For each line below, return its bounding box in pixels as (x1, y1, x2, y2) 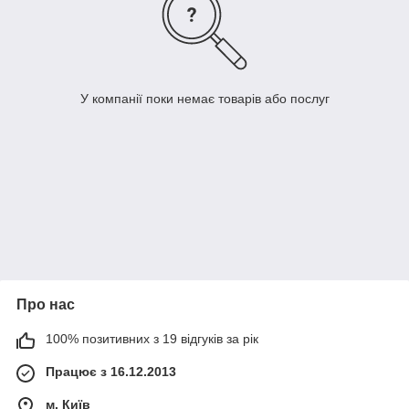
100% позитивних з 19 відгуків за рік (46, 331, 258, 347)
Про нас (16, 297, 75, 313)
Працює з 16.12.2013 (46, 364, 176, 380)
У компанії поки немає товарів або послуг (79, 91, 330, 107)
